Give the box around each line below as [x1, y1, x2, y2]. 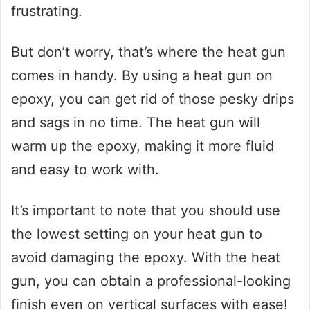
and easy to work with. [11, 161, 159, 178]
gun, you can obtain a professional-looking [11, 272, 291, 289]
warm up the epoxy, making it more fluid [11, 137, 274, 154]
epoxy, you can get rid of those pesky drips [11, 90, 294, 107]
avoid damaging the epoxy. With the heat [11, 248, 280, 266]
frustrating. [11, 2, 82, 19]
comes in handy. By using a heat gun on [11, 66, 273, 84]
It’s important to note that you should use [11, 201, 280, 219]
